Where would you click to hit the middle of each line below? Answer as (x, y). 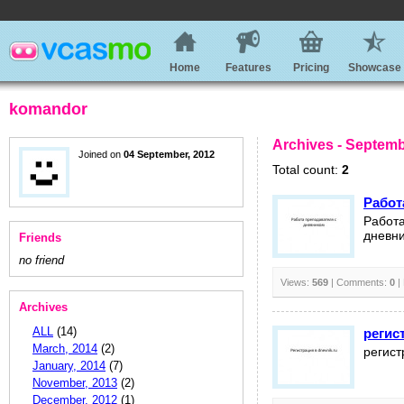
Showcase (374, 68)
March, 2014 (65, 349)
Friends (40, 238)
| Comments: (359, 282)
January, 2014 (69, 366)
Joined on (101, 154)
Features (248, 68)
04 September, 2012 (169, 154)
